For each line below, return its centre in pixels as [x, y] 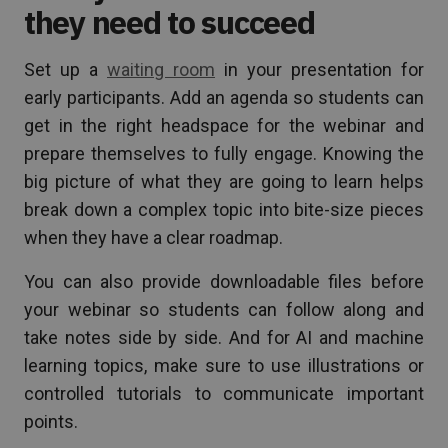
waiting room [161, 69]
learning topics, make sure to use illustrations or [224, 365]
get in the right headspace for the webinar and [224, 125]
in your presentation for [319, 69]
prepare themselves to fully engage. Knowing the [224, 153]
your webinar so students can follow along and [224, 309]
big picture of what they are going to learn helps [224, 181]
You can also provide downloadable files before [224, 281]
